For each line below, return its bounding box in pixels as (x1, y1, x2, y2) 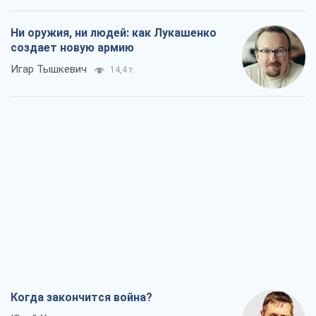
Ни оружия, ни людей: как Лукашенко (11, 26, 217, 40)
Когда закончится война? (11, 291, 152, 305)
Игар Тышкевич (11, 63, 87, 76)
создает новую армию (11, 41, 134, 55)
